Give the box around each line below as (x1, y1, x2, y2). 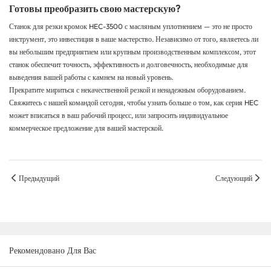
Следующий (215, 173, 252, 183)
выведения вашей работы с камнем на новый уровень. (9, 73, 173, 82)
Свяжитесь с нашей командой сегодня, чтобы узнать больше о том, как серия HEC (9, 98, 258, 108)
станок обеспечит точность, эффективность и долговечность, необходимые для (9, 60, 248, 70)
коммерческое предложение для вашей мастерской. (9, 123, 163, 133)
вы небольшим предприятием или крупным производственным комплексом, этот (9, 47, 256, 57)
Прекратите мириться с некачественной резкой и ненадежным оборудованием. (9, 85, 246, 95)
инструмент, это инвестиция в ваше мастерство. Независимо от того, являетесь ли (9, 34, 258, 44)
